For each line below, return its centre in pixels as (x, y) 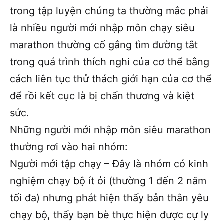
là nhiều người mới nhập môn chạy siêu (102, 28)
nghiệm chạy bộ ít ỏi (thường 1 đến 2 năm (108, 181)
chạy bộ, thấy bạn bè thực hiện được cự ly (109, 215)
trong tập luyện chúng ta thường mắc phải (109, 11)
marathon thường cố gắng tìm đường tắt (104, 45)
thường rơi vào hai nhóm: (69, 147)
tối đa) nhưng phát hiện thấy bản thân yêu (109, 198)
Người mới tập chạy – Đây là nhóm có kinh (109, 164)
